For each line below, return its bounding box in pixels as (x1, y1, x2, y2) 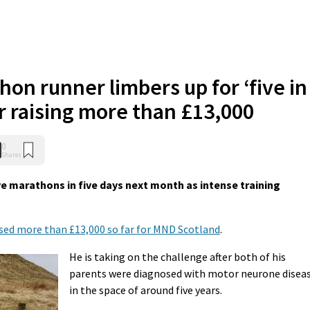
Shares (1, 150, 21, 158)
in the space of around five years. (69, 282, 222, 297)
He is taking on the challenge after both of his (69, 249, 286, 264)
